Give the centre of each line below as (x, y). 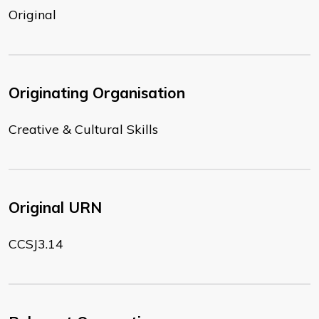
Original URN (55, 208)
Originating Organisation (97, 93)
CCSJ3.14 (36, 244)
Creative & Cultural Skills (83, 130)
